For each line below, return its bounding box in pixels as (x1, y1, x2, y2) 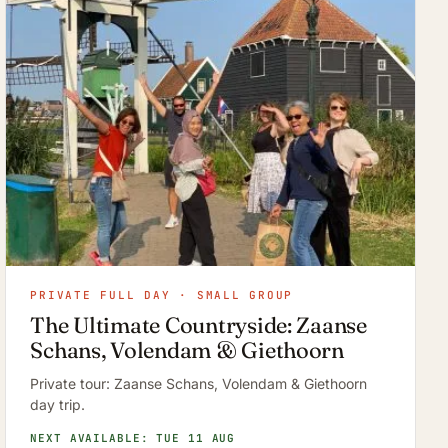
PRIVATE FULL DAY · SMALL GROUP (30, 288, 294, 303)
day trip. (30, 396, 86, 414)
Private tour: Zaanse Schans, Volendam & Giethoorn (30, 375, 368, 393)
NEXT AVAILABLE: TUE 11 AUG (30, 431, 236, 446)
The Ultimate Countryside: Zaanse (30, 311, 367, 340)
